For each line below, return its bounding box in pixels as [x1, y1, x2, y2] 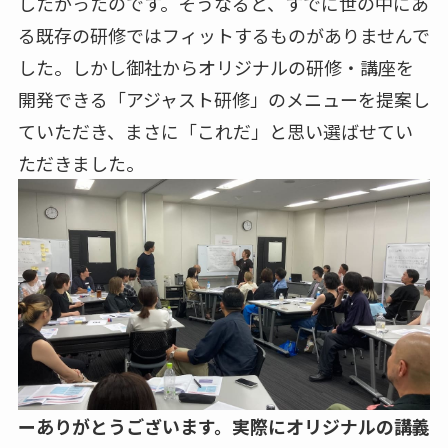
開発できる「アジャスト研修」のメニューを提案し [17, 85, 430, 112]
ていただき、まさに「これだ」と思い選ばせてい [17, 117, 413, 144]
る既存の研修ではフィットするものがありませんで [17, 21, 430, 48]
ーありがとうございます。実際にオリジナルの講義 [17, 413, 430, 440]
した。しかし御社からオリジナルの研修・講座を [17, 53, 414, 80]
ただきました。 [17, 149, 144, 176]
